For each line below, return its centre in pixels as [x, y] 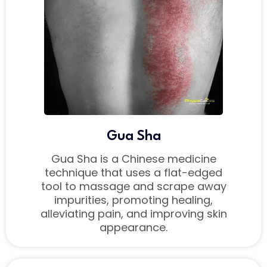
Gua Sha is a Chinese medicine [133, 159]
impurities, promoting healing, [133, 200]
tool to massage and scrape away [133, 187]
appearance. [133, 228]
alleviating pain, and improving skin [133, 214]
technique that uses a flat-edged [133, 173]
